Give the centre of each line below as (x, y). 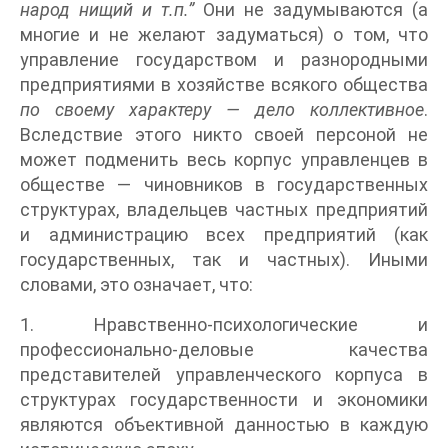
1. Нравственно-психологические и (224, 325)
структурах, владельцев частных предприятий (224, 210)
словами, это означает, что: (136, 285)
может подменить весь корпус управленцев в (224, 160)
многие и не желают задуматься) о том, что (224, 35)
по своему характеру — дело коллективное (222, 110)
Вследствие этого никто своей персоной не (224, 135)
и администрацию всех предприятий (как (224, 235)
